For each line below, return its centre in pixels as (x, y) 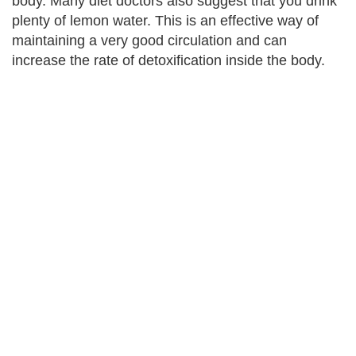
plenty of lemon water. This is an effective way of (165, 21)
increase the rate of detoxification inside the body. (168, 60)
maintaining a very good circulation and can (149, 41)
